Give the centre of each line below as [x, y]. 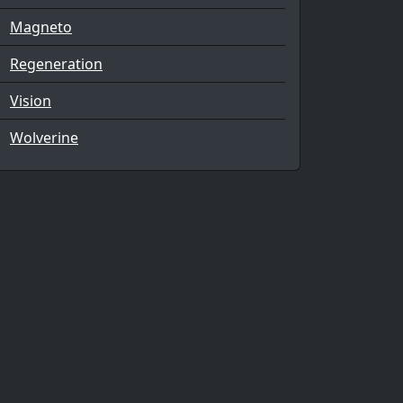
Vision [31, 101]
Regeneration [56, 64]
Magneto [41, 27]
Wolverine [44, 138]
